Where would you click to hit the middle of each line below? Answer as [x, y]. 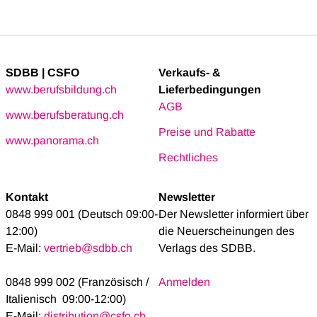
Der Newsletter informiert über [234, 214]
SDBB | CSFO [42, 73]
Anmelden [184, 282]
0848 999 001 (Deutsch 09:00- [82, 214]
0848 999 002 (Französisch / [77, 282]
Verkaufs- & [190, 73]
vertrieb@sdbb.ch [88, 248]
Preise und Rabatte [207, 132]
